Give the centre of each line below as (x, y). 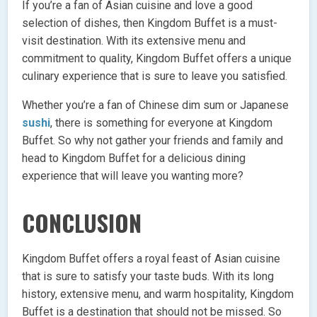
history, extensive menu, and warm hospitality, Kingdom (158, 294)
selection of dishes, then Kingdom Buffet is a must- (150, 23)
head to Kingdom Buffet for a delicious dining (134, 158)
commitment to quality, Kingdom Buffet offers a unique (157, 58)
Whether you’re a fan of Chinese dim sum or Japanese (156, 105)
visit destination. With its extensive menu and (134, 40)
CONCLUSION (82, 222)
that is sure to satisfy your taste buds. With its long (148, 276)
